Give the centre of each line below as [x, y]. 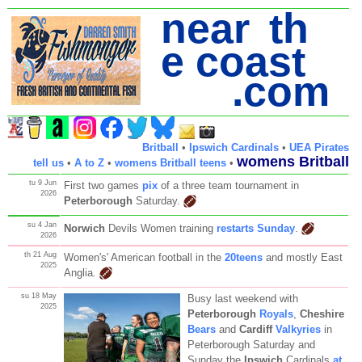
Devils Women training [160, 228]
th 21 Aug [40, 254]
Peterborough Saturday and [251, 344]
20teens [243, 257]
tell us [49, 162]
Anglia [78, 272]
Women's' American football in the [144, 257]
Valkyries [298, 329]
